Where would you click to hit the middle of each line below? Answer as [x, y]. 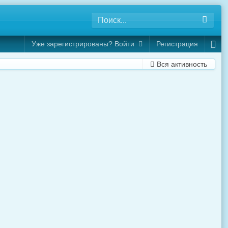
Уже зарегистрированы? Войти [85, 44]
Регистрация [177, 44]
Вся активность [182, 64]
